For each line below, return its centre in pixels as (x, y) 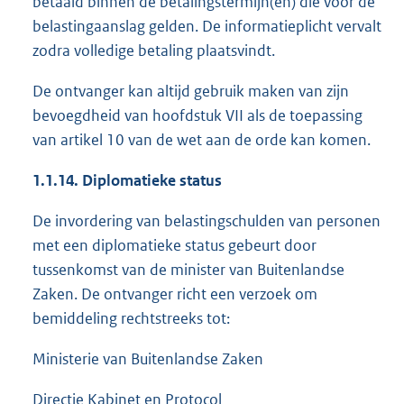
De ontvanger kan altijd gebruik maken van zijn (191, 92)
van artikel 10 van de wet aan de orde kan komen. (202, 140)
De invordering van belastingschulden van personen (207, 221)
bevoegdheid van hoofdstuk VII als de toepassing (197, 116)
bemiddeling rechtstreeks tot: (131, 319)
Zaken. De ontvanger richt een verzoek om (175, 294)
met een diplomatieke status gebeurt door (174, 246)
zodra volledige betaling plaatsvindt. (154, 51)
